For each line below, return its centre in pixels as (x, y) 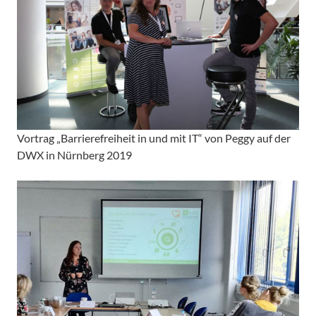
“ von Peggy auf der (244, 138)
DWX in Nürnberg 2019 (74, 155)
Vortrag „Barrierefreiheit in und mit (103, 138)
